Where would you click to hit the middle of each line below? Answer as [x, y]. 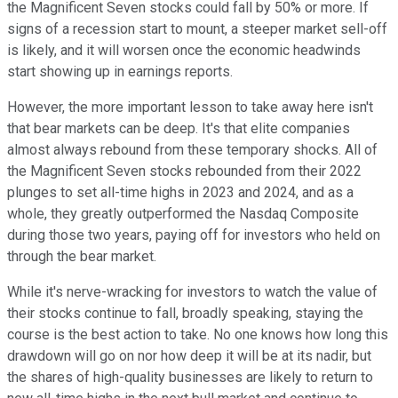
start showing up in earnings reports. [120, 72]
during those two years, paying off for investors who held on [194, 235]
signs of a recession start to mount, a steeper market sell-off [197, 29]
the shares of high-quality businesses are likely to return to [190, 378]
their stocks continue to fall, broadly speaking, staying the [185, 314]
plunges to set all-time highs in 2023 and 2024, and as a [180, 193]
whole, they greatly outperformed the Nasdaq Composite [183, 214]
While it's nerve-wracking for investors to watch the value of [192, 292]
